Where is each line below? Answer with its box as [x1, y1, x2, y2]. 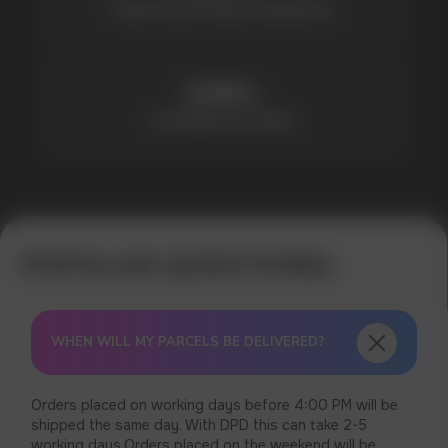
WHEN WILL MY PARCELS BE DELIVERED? [51, 333, 325, 351]
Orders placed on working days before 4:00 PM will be [31, 396, 399, 414]
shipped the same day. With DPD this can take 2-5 [31, 416, 368, 434]
